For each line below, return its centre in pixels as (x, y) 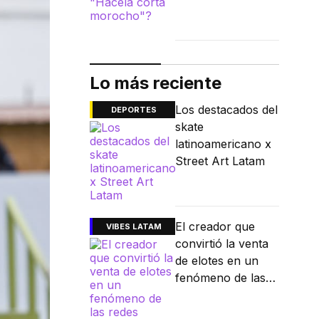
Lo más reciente (156, 83)
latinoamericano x (223, 144)
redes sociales (213, 295)
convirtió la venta (222, 244)
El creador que (215, 227)
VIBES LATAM (134, 227)
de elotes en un (217, 261)
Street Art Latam (220, 161)
